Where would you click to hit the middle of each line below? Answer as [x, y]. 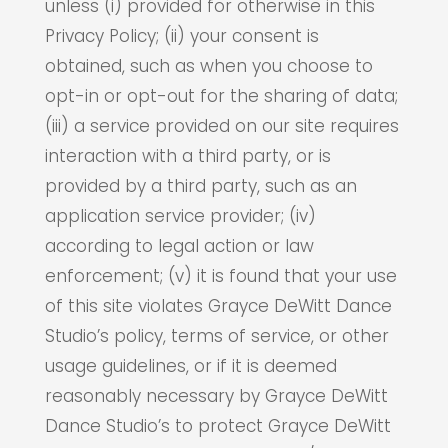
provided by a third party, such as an [200, 186]
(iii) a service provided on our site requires [221, 126]
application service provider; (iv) [180, 216]
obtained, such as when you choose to [208, 66]
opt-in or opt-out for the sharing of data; [221, 96]
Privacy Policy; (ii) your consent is [181, 36]
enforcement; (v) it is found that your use [220, 276]
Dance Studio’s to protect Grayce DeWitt [217, 426]
